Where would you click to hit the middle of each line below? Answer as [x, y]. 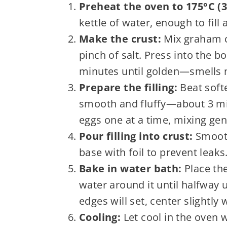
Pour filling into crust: [136, 136]
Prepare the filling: [128, 87]
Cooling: [100, 217]
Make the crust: [120, 39]
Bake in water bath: [130, 168]
